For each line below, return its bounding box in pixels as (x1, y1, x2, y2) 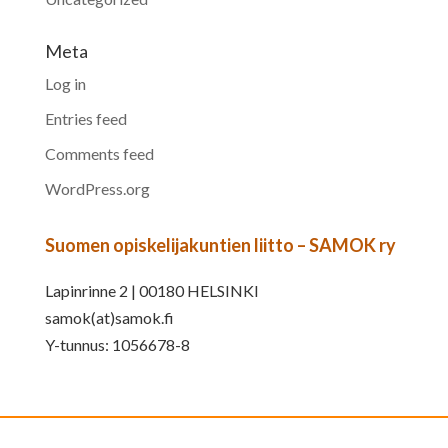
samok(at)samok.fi (44, 308, 174, 328)
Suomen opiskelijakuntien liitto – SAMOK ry (44, 234, 396, 257)
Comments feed (44, 144, 154, 164)
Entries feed (44, 109, 127, 129)
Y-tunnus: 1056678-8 (44, 335, 190, 355)
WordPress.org (44, 179, 150, 199)
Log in (44, 74, 86, 94)
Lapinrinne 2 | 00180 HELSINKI (44, 281, 259, 301)
